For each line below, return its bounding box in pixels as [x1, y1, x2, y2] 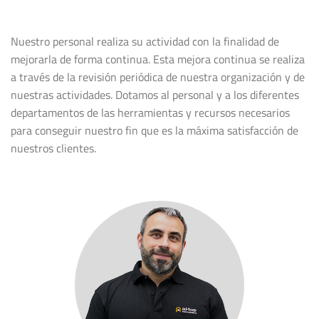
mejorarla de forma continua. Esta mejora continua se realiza [11, 51, 305, 68]
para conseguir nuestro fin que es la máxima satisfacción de [11, 122, 298, 140]
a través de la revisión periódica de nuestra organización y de [11, 68, 305, 86]
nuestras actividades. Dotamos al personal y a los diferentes [11, 86, 299, 104]
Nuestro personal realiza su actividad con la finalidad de [11, 33, 279, 51]
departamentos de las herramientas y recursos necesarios [11, 104, 290, 122]
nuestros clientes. [11, 140, 96, 157]
